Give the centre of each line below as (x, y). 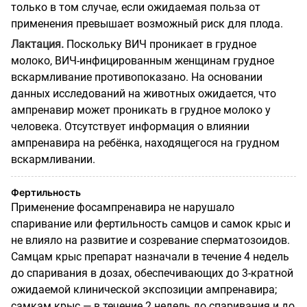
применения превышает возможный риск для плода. (147, 23)
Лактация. (37, 44)
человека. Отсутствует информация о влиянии (130, 126)
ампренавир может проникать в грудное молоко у (141, 110)
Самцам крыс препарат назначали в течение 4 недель (150, 256)
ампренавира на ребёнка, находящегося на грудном (145, 143)
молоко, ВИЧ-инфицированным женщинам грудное (143, 60)
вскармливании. (53, 159)
